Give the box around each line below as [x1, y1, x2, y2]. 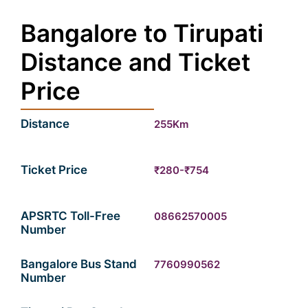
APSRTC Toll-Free [21, 209, 120, 223]
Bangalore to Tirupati [21, 19, 263, 47]
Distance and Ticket [21, 47, 250, 76]
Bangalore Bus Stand [21, 257, 137, 271]
